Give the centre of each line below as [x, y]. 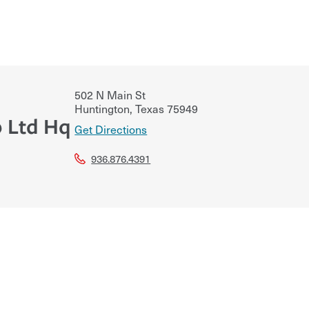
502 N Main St [110, 94]
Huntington [102, 108]
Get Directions [111, 129]
